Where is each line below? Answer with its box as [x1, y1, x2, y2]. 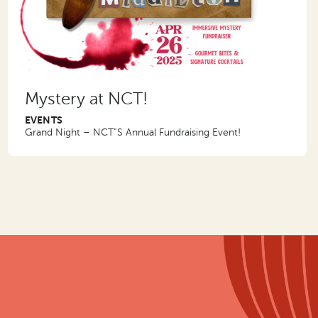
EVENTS [24, 114, 63, 126]
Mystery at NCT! [24, 89, 148, 109]
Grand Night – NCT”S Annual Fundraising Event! [24, 126, 241, 138]
